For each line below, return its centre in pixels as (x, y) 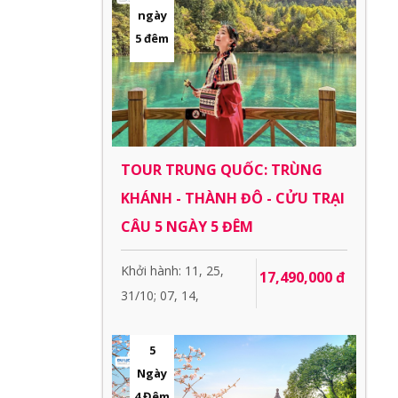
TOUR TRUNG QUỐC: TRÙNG (222, 169)
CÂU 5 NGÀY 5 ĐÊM (187, 226)
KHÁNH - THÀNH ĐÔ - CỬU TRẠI (233, 198)
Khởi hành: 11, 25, (172, 270)
